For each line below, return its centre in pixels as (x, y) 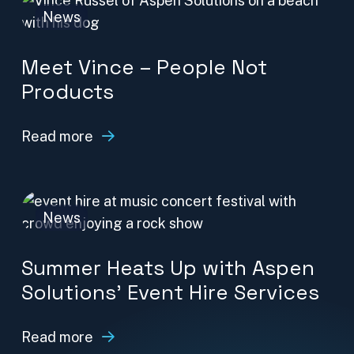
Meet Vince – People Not (144, 68)
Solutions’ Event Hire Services (170, 293)
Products (68, 92)
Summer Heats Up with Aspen (168, 268)
